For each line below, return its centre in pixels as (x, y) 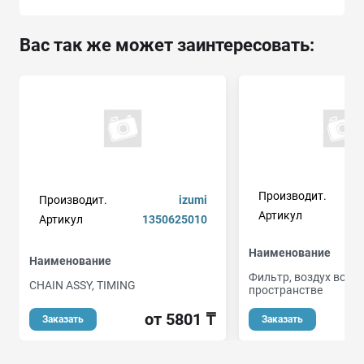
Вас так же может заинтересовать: (167, 45)
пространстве (286, 290)
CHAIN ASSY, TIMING (82, 286)
